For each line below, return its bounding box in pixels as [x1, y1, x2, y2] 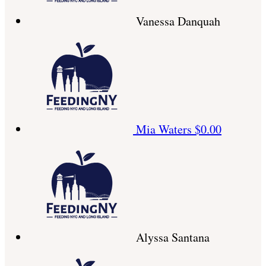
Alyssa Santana [136, 229, 210, 246]
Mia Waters [136, 121, 195, 138]
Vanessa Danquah [136, 13, 220, 30]
